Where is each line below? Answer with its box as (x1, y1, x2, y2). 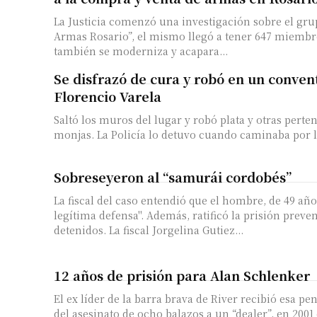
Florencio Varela (54, 86, 161, 105)
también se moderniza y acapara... (54, 43, 228, 58)
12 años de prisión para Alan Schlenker (54, 265, 310, 284)
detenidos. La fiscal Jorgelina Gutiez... (109, 222, 243, 237)
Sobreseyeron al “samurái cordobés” (54, 167, 292, 186)
